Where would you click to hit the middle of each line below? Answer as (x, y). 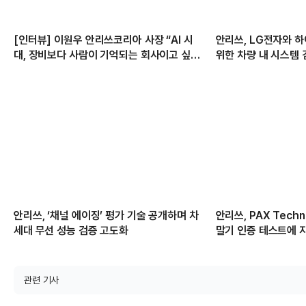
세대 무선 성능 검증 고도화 (71, 230)
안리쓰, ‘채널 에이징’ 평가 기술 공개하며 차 (106, 215)
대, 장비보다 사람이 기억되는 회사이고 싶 (102, 55)
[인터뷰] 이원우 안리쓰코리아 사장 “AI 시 (103, 40)
